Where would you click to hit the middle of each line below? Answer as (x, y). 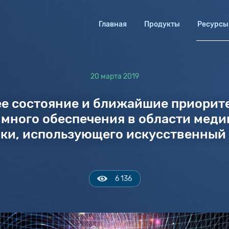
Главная (113, 24)
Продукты (162, 24)
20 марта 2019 (114, 76)
